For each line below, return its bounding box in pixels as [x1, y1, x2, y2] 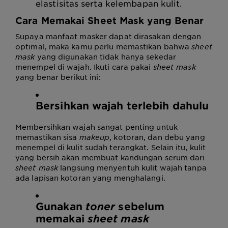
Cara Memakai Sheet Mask [15, 15, 145, 26]
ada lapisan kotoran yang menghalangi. [15, 173, 165, 182]
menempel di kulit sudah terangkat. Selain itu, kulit [15, 142, 206, 152]
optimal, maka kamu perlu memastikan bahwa [15, 42, 192, 51]
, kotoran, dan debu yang [109, 132, 205, 141]
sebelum [115, 200, 165, 212]
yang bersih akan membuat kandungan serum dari [15, 153, 205, 162]
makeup [79, 132, 110, 141]
